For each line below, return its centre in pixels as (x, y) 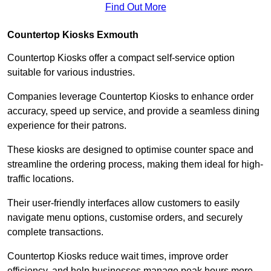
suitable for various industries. (72, 72)
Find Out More (135, 7)
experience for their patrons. (67, 125)
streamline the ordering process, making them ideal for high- (135, 164)
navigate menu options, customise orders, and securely (125, 217)
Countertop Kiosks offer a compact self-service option (121, 57)
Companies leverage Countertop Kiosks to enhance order (130, 96)
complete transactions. (57, 232)
